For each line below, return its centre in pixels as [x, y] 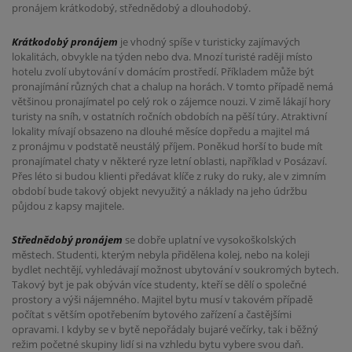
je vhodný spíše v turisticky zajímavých [209, 42]
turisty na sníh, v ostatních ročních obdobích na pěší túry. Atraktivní [169, 117]
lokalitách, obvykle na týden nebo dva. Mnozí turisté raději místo [162, 57]
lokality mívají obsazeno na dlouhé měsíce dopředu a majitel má [161, 132]
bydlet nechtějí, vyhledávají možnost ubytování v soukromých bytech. [175, 269]
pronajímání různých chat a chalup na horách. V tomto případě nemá [172, 87]
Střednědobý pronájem [67, 239]
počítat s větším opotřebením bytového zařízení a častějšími [152, 314]
